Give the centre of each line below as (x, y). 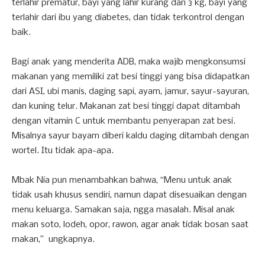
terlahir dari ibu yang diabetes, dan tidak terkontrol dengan (128, 17)
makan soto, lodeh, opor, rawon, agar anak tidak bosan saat (130, 224)
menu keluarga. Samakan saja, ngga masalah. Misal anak (123, 210)
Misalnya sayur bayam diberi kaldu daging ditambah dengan (130, 136)
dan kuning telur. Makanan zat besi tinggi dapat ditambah (126, 106)
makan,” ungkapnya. (53, 239)
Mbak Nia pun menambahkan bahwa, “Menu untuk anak (122, 180)
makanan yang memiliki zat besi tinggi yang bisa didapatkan (131, 77)
